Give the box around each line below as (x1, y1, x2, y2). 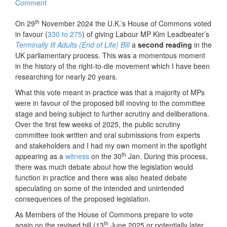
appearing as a (15, 151, 65, 162)
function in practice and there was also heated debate (15, 172, 187, 183)
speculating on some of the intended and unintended (15, 183, 184, 194)
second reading (138, 40, 192, 50)
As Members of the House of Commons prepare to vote (15, 209, 193, 220)
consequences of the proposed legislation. (15, 194, 150, 204)
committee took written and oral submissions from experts (15, 130, 200, 140)
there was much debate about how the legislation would (15, 162, 193, 172)
